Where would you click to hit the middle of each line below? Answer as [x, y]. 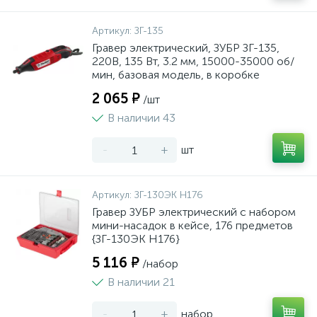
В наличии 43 [142, 118]
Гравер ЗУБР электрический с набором [194, 212]
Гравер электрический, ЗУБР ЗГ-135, [186, 48]
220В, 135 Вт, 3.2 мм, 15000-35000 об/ [193, 61]
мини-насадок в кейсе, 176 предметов [192, 225]
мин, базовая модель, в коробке [176, 75]
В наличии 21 [141, 282]
